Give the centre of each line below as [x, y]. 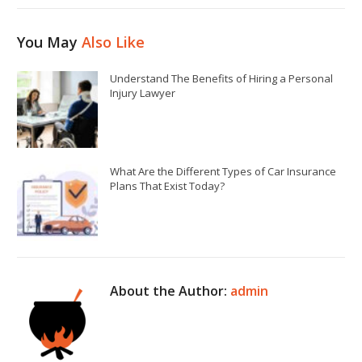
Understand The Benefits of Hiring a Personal [222, 78]
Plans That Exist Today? [168, 185]
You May [50, 42]
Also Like [114, 42]
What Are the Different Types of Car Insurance [223, 171]
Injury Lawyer [143, 93]
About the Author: [170, 290]
